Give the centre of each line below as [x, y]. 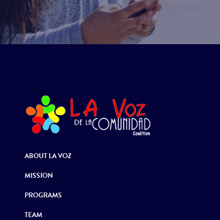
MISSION [39, 175]
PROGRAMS [43, 195]
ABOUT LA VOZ [48, 156]
